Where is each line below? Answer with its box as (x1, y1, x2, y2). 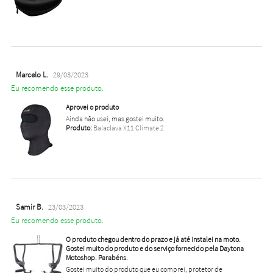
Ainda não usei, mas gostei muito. (65, 114, 165, 124)
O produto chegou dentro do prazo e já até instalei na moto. (65, 235, 241, 244)
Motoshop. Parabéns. (65, 253, 128, 263)
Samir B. (15, 202, 43, 213)
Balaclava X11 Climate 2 (91, 123, 164, 133)
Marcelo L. (15, 69, 48, 80)
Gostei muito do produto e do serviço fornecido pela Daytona (65, 244, 244, 253)
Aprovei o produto (65, 102, 119, 112)
